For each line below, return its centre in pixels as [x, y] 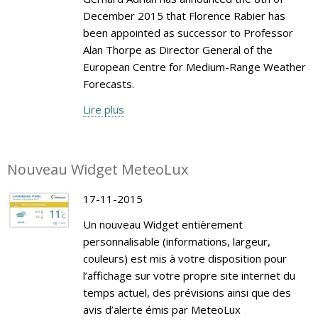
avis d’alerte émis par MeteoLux [161, 309]
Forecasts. [108, 83]
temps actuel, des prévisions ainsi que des [187, 292]
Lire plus [103, 109]
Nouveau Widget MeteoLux [98, 169]
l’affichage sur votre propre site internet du [189, 275]
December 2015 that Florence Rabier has [184, 15]
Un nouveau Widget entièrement [163, 224]
